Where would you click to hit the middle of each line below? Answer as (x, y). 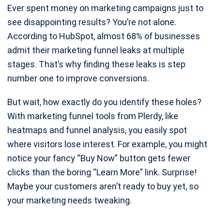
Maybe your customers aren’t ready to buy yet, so (103, 186)
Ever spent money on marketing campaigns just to (105, 8)
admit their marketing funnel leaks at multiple (96, 50)
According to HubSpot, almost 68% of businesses (104, 36)
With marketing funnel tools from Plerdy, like (93, 116)
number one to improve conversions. (78, 78)
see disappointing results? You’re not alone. (92, 22)
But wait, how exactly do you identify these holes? (104, 102)
